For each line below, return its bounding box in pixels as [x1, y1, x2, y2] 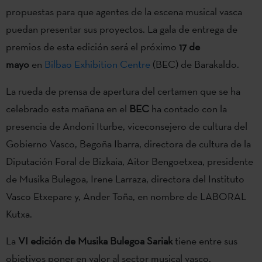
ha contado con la [149, 101, 227, 115]
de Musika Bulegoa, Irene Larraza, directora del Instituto [6, 171, 244, 185]
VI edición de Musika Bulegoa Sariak [18, 233, 173, 247]
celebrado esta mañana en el [6, 101, 129, 115]
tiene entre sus [173, 233, 237, 247]
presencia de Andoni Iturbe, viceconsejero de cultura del [6, 119, 247, 133]
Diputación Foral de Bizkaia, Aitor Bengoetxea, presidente [6, 154, 253, 168]
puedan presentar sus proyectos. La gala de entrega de [6, 22, 237, 36]
